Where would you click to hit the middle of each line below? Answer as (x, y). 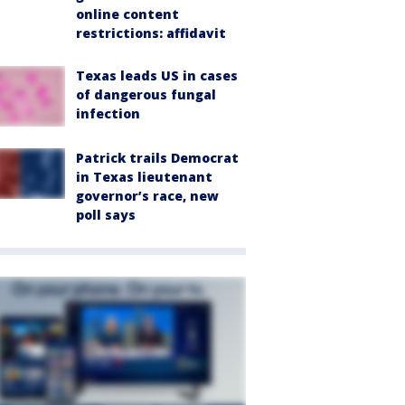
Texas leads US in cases (157, 75)
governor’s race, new (147, 195)
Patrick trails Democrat (157, 157)
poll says (106, 214)
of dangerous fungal (146, 94)
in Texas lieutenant (144, 176)
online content (127, 14)
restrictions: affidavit (151, 33)
